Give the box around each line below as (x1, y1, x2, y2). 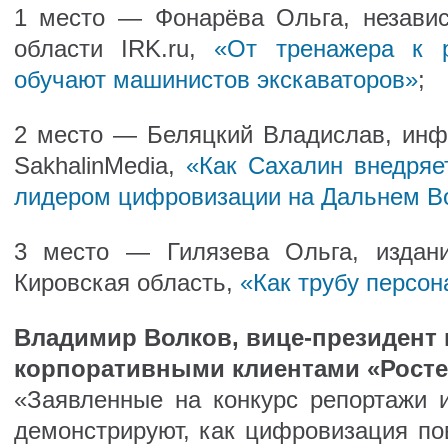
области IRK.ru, (13, 35, 215, 62)
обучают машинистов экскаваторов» (13, 66, 418, 93)
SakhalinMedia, (13, 152, 186, 179)
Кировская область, (13, 269, 240, 296)
